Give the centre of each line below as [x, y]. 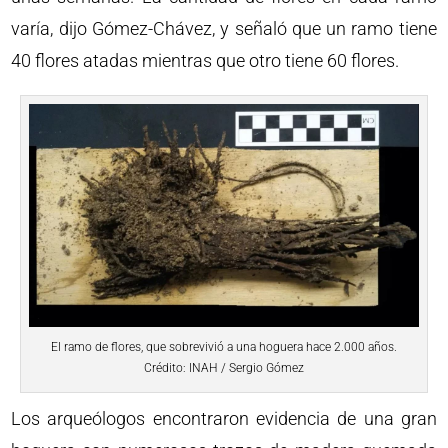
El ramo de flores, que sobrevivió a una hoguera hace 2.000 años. [224, 346]
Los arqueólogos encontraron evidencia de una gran [224, 418]
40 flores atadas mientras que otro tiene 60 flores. [205, 61]
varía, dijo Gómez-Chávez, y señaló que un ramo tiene [224, 29]
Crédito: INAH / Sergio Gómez [224, 367]
